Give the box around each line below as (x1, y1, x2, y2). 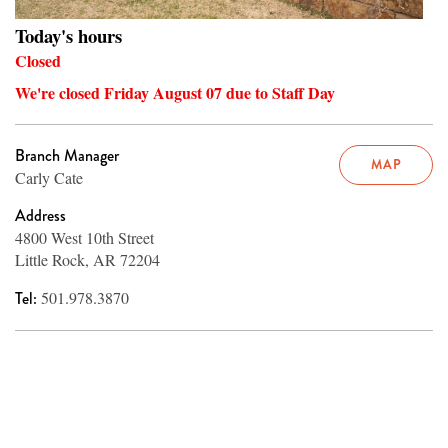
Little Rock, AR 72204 (15, 249, 160, 271)
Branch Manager (15, 144, 119, 168)
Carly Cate (15, 167, 83, 189)
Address (15, 204, 66, 228)
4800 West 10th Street (15, 227, 154, 249)
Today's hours (15, 22, 122, 50)
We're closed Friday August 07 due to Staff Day (15, 81, 335, 105)
